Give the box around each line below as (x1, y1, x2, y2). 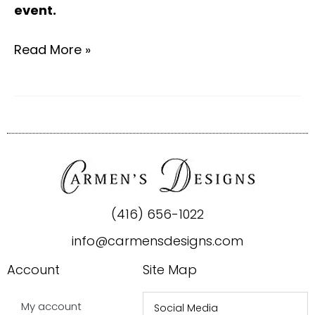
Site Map (142, 261, 197, 278)
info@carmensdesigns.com (72, 232, 243, 250)
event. (14, 1, 56, 20)
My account (21, 299, 82, 314)
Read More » (14, 41, 91, 59)
